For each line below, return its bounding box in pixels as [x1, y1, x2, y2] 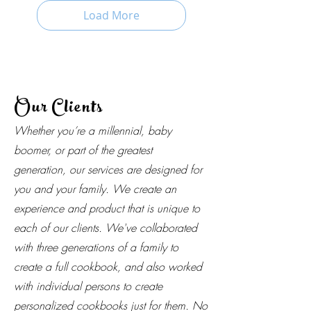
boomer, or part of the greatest [14, 142, 152, 158]
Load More [83, 7, 140, 23]
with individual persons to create [14, 278, 162, 294]
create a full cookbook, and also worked [14, 258, 202, 274]
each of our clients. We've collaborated [14, 219, 197, 235]
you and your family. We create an [14, 180, 176, 196]
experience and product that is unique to [14, 200, 200, 216]
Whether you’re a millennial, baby [14, 122, 171, 138]
